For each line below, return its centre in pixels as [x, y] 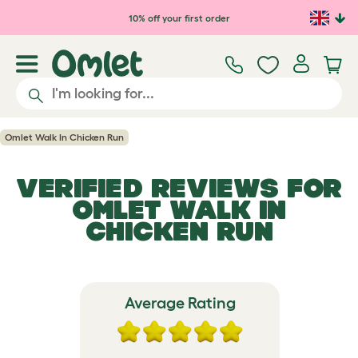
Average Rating [180, 303]
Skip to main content [92, 14]
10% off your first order [179, 18]
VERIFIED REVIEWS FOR [179, 188]
